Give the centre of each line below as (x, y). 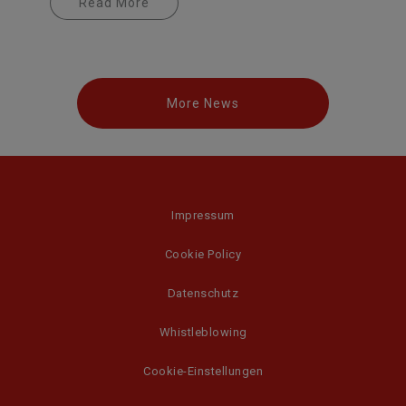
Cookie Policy (203, 255)
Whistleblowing (203, 333)
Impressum (203, 216)
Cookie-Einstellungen (203, 372)
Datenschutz (203, 294)
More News (203, 104)
